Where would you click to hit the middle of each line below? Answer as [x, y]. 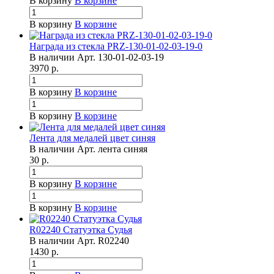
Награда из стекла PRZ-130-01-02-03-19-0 [116, 46]
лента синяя [123, 149]
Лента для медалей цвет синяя [92, 138]
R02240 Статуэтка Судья [81, 230]
